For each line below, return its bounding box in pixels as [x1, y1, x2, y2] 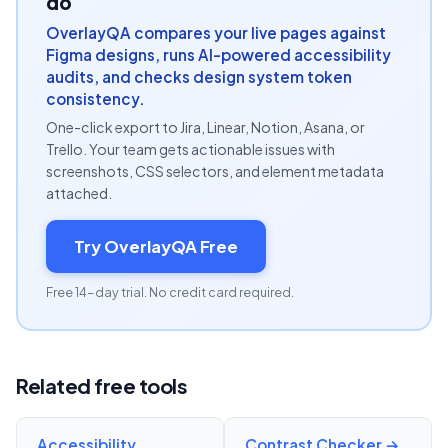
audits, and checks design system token [46, 67, 352, 86]
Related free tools [16, 373, 187, 398]
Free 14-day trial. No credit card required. [46, 284, 294, 300]
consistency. [46, 89, 145, 108]
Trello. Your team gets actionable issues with [46, 140, 335, 158]
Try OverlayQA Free [74, 236, 238, 257]
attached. [46, 184, 112, 202]
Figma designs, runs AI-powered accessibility [46, 45, 391, 64]
